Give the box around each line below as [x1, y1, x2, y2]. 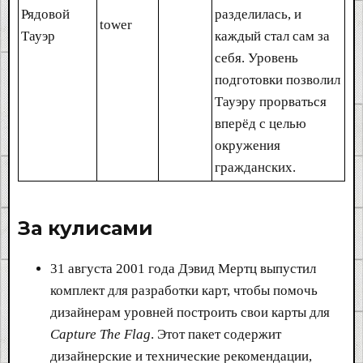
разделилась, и [215, 6, 301, 22]
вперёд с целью [215, 115, 306, 131]
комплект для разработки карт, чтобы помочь [50, 282, 318, 298]
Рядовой [21, 6, 70, 22]
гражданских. [215, 159, 296, 175]
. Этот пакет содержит [151, 326, 281, 342]
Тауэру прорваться [215, 93, 327, 109]
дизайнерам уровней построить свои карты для [50, 304, 330, 320]
